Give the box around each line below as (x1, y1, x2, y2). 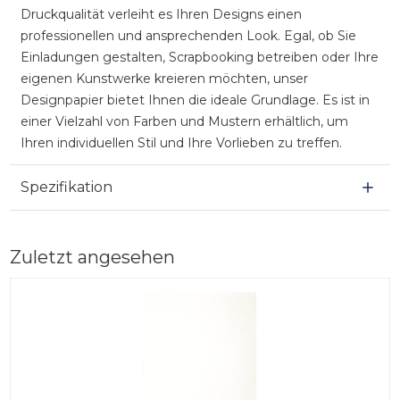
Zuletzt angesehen (9, 246, 175, 268)
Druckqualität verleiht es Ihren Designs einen (20, 5, 302, 22)
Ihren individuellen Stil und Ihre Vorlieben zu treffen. (20, 134, 342, 151)
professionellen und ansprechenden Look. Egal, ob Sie (20, 27, 356, 44)
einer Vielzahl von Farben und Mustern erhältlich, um (20, 112, 348, 129)
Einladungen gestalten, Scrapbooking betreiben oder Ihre (20, 48, 379, 65)
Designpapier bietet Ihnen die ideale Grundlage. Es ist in (20, 91, 370, 108)
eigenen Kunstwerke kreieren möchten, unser (20, 70, 308, 87)
